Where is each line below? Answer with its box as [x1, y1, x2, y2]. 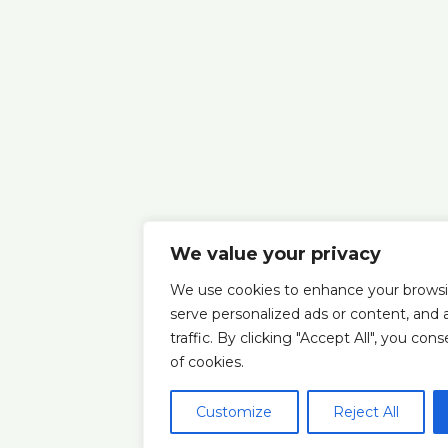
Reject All [333, 403, 399, 421]
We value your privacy [170, 243, 381, 265]
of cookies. [170, 353, 244, 371]
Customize [196, 403, 273, 421]
